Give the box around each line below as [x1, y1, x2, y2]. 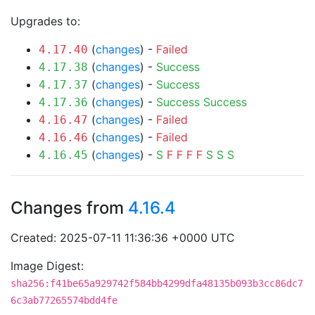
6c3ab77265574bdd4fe [11, 295, 117, 306]
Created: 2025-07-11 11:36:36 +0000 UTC [11, 231, 235, 245]
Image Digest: [11, 259, 84, 273]
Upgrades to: [11, 14, 80, 28]
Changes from [11, 198, 128, 218]
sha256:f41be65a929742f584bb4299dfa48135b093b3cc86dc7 [11, 278, 303, 289]
